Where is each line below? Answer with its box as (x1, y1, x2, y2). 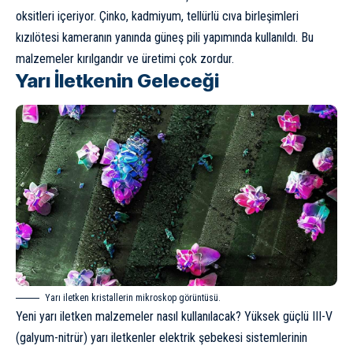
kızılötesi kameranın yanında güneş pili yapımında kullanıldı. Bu (16, 29, 314, 45)
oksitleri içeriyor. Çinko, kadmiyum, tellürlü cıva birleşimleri (16, 8, 299, 24)
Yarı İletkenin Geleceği (16, 69, 219, 92)
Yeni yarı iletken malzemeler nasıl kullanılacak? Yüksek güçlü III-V (16, 308, 333, 324)
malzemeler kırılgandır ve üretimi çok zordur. (16, 50, 234, 66)
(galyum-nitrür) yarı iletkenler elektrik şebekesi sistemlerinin (16, 329, 307, 345)
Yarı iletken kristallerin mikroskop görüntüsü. (45, 292, 221, 303)
